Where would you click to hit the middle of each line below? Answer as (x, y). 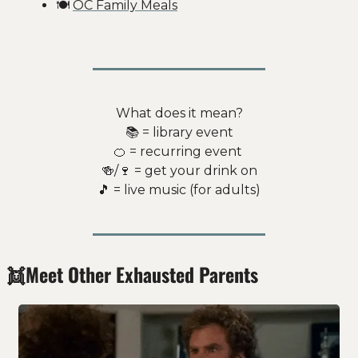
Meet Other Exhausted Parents (142, 274)
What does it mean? (179, 113)
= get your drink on (194, 170)
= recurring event (185, 151)
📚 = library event (179, 132)
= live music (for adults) (185, 189)
